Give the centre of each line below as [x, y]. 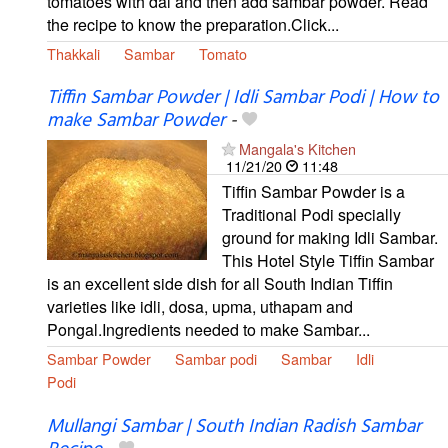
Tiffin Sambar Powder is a [313, 192]
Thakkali [73, 54]
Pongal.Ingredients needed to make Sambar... [208, 330]
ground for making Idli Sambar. [330, 238]
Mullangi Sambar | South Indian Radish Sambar [234, 426]
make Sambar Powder [136, 121]
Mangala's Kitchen [297, 149]
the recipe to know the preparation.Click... [193, 25]
